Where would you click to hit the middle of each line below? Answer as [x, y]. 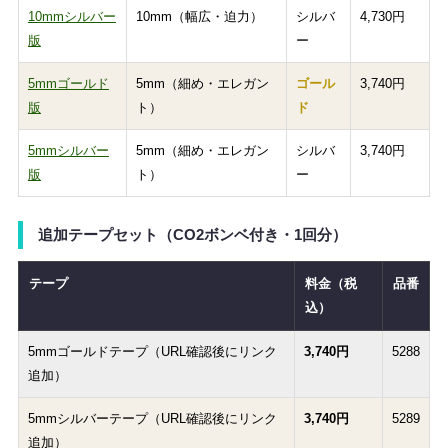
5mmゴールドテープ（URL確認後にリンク [152, 351]
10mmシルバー [71, 16]
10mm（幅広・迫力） [199, 16]
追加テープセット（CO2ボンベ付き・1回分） [192, 234]
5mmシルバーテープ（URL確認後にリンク [152, 418]
